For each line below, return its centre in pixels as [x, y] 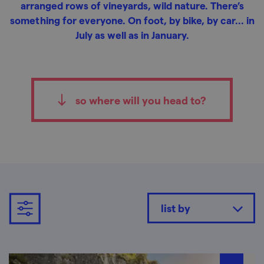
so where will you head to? [141, 100]
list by [175, 208]
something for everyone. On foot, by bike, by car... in [132, 20]
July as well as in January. [132, 35]
